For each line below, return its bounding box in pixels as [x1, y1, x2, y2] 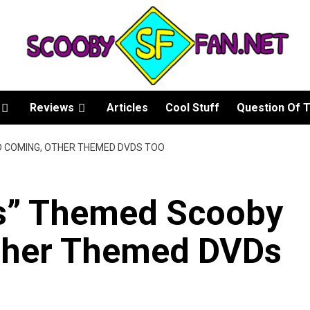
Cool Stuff [165, 101, 219, 114]
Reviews [30, 101, 74, 114]
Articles [107, 101, 148, 114]
